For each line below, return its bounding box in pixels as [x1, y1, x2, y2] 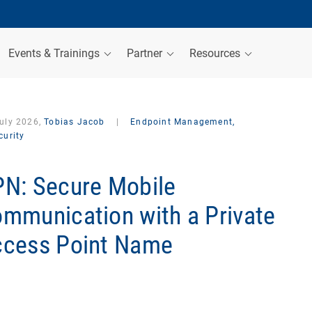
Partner [127, 46, 165, 60]
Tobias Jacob [44, 117, 105, 127]
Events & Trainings [8, 46, 102, 60]
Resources [189, 46, 243, 60]
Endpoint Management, [127, 117, 235, 127]
